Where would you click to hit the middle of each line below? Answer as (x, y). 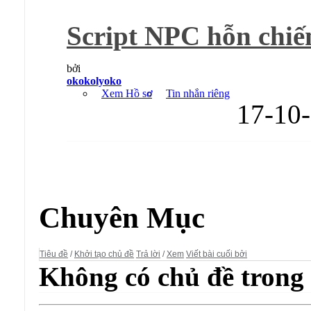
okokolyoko (94, 81)
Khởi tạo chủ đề (104, 254)
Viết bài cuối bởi (217, 254)
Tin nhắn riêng (198, 93)
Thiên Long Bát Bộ (145, 194)
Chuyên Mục (122, 217)
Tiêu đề (54, 254)
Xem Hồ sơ (127, 93)
